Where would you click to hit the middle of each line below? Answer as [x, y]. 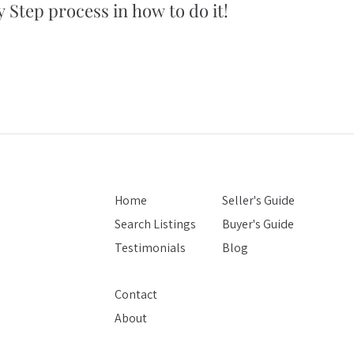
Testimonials [150, 247]
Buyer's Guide [258, 224]
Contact [136, 294]
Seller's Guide [258, 200]
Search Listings [155, 224]
